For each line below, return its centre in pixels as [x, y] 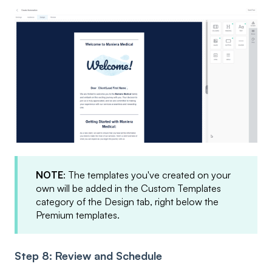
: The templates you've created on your [147, 175]
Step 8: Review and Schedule [88, 255]
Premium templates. [78, 215]
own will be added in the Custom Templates [128, 189]
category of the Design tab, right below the [127, 202]
